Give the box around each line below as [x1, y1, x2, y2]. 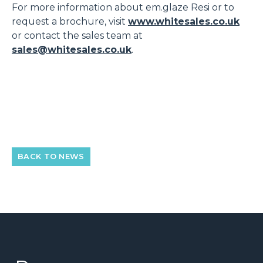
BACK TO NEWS [18, 151, 85, 161]
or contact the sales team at [12, 29, 143, 41]
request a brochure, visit [12, 15, 128, 27]
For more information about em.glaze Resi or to [12, 1, 234, 13]
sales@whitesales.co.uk [12, 43, 131, 55]
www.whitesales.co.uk [128, 15, 240, 27]
